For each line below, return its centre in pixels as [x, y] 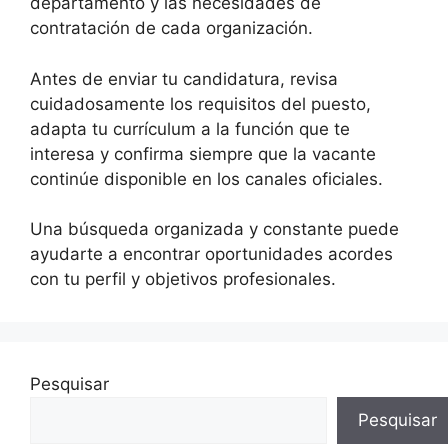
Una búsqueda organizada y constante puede [214, 229]
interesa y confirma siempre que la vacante [203, 153]
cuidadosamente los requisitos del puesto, [200, 103]
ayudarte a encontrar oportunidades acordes [211, 254]
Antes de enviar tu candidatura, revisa [184, 78]
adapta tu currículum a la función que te [190, 128]
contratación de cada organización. [171, 28]
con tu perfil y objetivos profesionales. [183, 279]
